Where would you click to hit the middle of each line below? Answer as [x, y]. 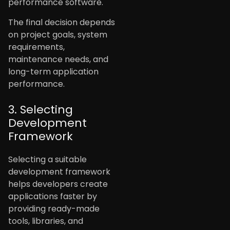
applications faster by [53, 196]
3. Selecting [41, 109]
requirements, [36, 47]
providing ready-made [54, 208]
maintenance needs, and [58, 59]
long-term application [53, 71]
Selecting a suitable [47, 159]
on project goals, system [58, 34]
